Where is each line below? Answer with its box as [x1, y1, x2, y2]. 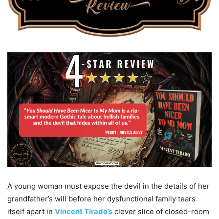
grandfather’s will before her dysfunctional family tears [7, 194, 196, 204]
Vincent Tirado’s [55, 207, 112, 217]
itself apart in [7, 207, 55, 217]
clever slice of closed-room [112, 207, 209, 217]
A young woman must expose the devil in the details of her [7, 181, 210, 191]
